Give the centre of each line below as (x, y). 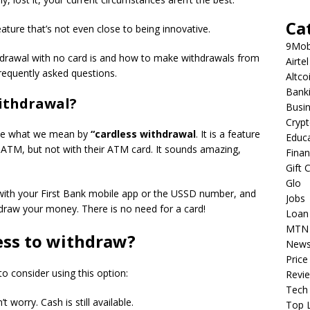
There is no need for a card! (144, 209)
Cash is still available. (87, 302)
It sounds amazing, (198, 149)
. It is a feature (228, 134)
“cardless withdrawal (143, 134)
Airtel (297, 61)
